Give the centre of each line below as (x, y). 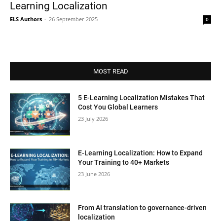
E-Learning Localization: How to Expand (141, 153)
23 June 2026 (94, 174)
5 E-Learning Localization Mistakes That (142, 98)
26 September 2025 (73, 19)
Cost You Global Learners (118, 107)
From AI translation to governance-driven (143, 208)
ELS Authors (26, 19)
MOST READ (110, 71)
